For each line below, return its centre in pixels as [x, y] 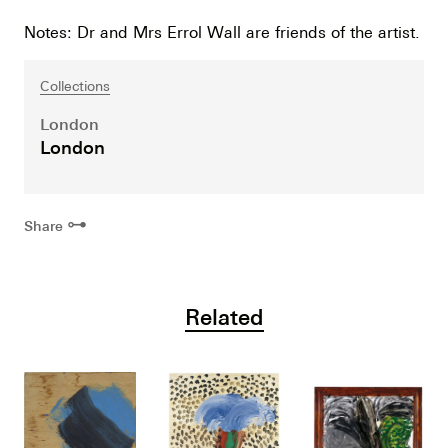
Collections [75, 86]
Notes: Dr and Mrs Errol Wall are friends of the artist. [222, 32]
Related [224, 316]
